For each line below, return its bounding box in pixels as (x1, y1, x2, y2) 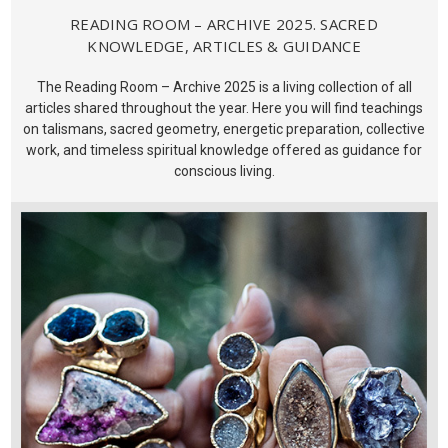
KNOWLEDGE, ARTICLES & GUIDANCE (87, 36, 361, 57)
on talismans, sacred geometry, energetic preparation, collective (23, 121, 425, 138)
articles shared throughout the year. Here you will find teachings (25, 100, 423, 117)
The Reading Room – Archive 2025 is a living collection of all (36, 79, 412, 96)
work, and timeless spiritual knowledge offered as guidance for (26, 142, 422, 159)
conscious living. (173, 163, 275, 180)
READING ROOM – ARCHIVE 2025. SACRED (70, 14, 378, 35)
